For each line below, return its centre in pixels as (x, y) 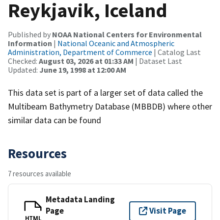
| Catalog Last (177, 52)
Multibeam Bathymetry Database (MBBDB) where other (110, 106)
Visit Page (168, 211)
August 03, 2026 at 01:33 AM (86, 61)
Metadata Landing (80, 199)
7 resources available (40, 173)
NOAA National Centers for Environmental (127, 34)
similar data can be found (55, 120)
